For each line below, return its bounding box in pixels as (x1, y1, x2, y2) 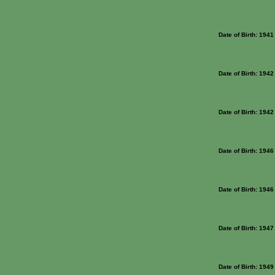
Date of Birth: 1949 (219, 263, 274, 270)
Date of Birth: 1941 (219, 31, 274, 38)
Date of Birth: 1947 (219, 225, 274, 231)
